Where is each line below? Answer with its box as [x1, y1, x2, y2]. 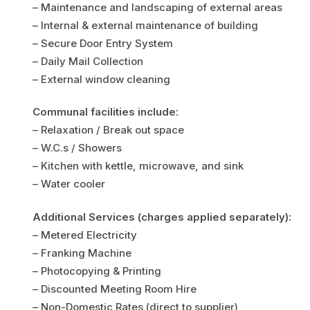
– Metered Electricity [33, 228, 137, 241]
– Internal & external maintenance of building [33, 19, 258, 33]
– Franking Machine [33, 246, 131, 259]
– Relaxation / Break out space [33, 123, 184, 137]
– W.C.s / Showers [33, 141, 122, 155]
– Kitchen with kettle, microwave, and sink [33, 159, 244, 173]
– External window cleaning [33, 73, 170, 86]
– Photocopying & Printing [33, 264, 161, 277]
